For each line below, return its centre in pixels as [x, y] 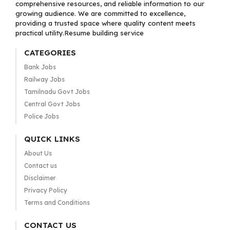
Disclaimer [40, 178]
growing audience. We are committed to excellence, [100, 13]
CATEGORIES [50, 53]
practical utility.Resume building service [80, 33]
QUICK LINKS [52, 139]
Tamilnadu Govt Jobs [57, 92]
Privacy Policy [45, 190]
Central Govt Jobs [52, 104]
